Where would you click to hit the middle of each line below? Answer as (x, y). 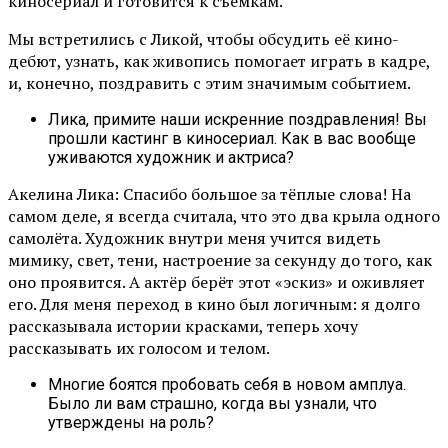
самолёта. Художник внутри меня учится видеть (194, 238)
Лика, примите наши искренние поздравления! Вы (237, 120)
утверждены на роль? (131, 423)
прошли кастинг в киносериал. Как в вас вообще (232, 139)
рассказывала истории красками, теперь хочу (183, 326)
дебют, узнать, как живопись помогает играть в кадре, (219, 61)
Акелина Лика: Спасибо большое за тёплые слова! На (209, 194)
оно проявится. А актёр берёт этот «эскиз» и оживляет (216, 282)
